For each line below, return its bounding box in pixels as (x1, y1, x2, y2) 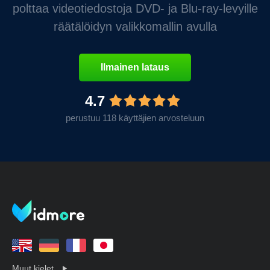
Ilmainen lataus (101, 61, 169, 72)
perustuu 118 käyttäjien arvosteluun (66, 112, 204, 123)
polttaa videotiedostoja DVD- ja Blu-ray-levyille (12, 1, 258, 15)
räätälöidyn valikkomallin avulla (53, 19, 217, 33)
